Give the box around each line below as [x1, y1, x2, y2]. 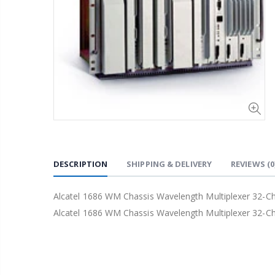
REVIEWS [231, 158, 267, 170]
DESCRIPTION [53, 158, 108, 170]
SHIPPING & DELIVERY [126, 158, 212, 170]
